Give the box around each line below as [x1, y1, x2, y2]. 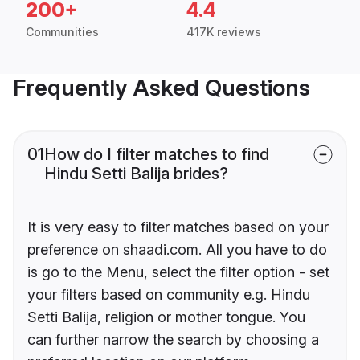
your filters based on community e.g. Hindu [27, 286, 310, 304]
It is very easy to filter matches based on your [27, 219, 329, 236]
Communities [26, 25, 99, 39]
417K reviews [186, 25, 261, 39]
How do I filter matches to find [44, 145, 269, 165]
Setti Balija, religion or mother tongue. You [27, 309, 305, 326]
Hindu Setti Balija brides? [44, 164, 228, 184]
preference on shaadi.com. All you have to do [27, 241, 327, 259]
